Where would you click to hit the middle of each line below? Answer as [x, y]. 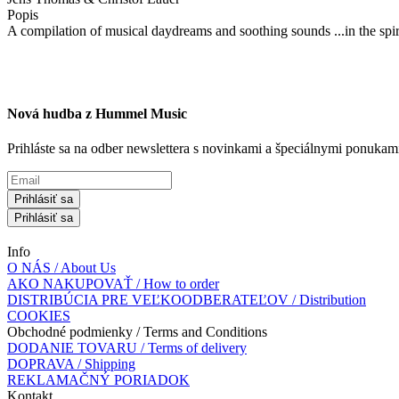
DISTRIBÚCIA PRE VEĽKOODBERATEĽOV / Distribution [187, 300]
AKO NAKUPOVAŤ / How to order [113, 284]
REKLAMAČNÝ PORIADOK [98, 380]
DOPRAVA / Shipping [71, 364]
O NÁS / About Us [61, 268]
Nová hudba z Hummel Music [97, 114]
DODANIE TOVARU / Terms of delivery [127, 348]
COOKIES [39, 316]
